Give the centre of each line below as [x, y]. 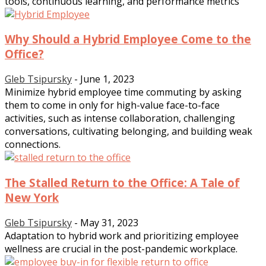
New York [32, 197]
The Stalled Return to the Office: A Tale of [122, 182]
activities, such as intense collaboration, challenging [120, 118]
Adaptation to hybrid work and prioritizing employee [122, 235]
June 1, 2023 [107, 79]
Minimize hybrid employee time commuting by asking [123, 92]
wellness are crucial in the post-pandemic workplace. [121, 248]
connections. [33, 145]
